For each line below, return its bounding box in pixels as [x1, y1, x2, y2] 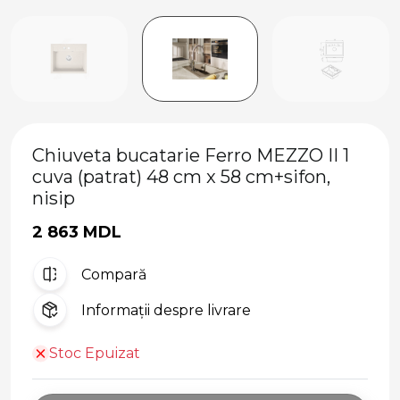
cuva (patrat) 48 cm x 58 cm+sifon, [32, 166, 330, 188]
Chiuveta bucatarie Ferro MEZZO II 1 [32, 145, 349, 167]
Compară [81, 265, 146, 283]
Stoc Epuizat [49, 345, 140, 362]
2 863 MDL [32, 222, 121, 243]
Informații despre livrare [81, 301, 251, 319]
